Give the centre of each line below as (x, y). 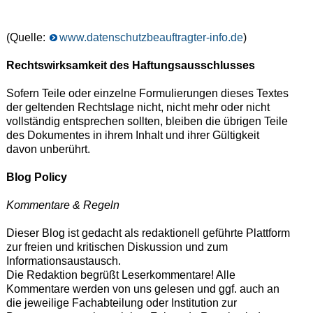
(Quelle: (27, 38)
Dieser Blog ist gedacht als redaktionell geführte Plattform (148, 233)
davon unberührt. (48, 150)
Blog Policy (36, 177)
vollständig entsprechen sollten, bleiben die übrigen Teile (147, 122)
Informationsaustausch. (63, 261)
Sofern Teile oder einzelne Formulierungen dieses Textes (147, 94)
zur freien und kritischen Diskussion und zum (117, 247)
